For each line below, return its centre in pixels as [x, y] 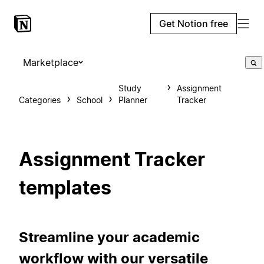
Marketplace [51, 62]
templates [65, 188]
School [90, 100]
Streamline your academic [109, 237]
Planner [133, 100]
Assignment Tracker [112, 160]
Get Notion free [194, 24]
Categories [40, 100]
